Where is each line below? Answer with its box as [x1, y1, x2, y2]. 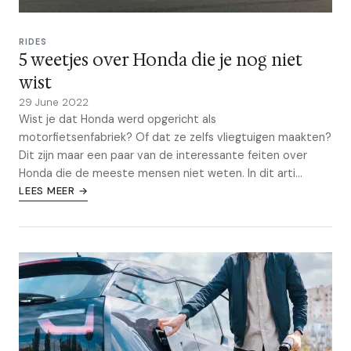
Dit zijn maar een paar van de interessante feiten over [19, 148, 307, 162]
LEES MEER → [19, 184, 89, 197]
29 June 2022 [19, 96, 89, 109]
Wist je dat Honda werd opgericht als [19, 112, 216, 126]
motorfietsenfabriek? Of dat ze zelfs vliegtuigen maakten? [19, 130, 331, 144]
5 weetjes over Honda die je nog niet [19, 49, 302, 71]
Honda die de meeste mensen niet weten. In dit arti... [19, 166, 302, 180]
